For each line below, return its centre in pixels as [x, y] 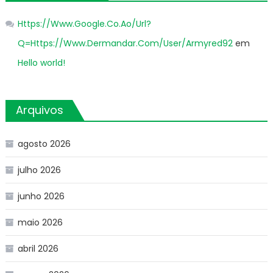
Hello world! [41, 62]
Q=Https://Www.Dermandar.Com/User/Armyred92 [125, 43]
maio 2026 [40, 222]
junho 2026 [41, 196]
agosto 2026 [44, 144]
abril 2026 [38, 248]
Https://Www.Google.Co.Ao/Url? [84, 23]
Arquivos [39, 110]
